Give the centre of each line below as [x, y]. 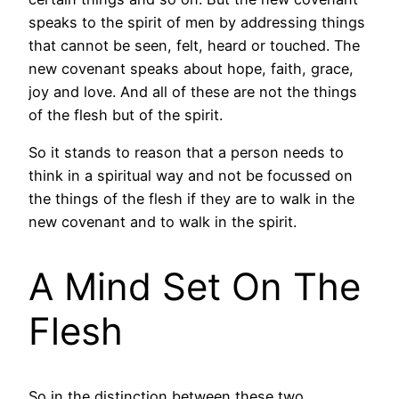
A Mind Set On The [195, 286]
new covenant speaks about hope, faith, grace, [191, 68]
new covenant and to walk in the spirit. [163, 221]
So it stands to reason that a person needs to [186, 152]
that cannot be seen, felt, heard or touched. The [194, 45]
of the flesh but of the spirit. [126, 114]
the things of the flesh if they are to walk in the [191, 198]
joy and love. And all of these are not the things [193, 91]
